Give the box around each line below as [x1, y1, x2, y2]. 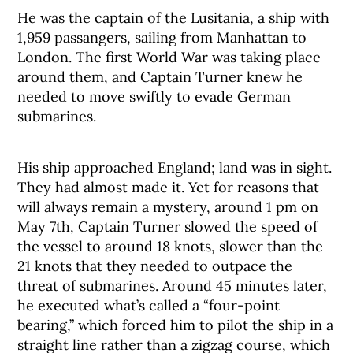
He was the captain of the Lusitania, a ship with [17, 9, 330, 27]
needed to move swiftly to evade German [17, 87, 292, 106]
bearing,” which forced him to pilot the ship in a [17, 316, 334, 334]
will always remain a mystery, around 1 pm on [17, 198, 319, 216]
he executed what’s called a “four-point [17, 296, 281, 314]
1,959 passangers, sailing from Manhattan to [17, 28, 307, 46]
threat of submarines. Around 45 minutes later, [17, 277, 328, 295]
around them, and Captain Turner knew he [17, 68, 303, 86]
